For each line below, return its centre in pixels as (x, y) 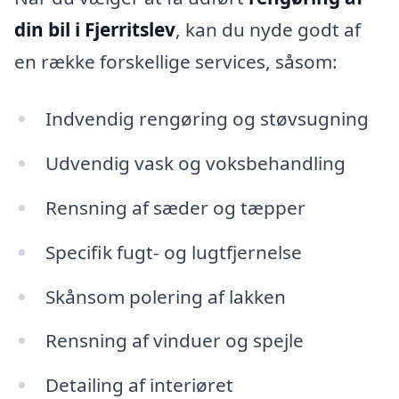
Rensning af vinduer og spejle (174, 341)
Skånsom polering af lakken (165, 296)
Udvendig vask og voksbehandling (195, 163)
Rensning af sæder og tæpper (175, 207)
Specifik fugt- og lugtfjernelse (173, 252)
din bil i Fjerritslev (95, 30)
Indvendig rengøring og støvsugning (207, 119)
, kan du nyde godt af (268, 30)
